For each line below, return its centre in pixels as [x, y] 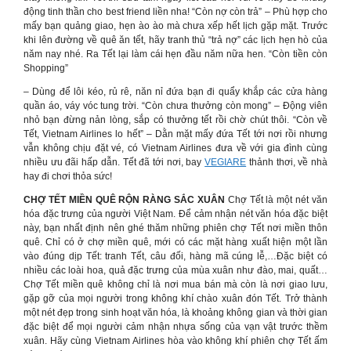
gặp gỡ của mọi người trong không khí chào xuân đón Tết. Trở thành [175, 299]
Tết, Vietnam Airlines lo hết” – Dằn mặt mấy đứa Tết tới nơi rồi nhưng [175, 134]
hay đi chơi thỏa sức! [68, 176]
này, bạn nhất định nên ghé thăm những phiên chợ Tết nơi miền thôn [175, 228]
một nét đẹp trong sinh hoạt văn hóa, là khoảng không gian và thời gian [175, 313]
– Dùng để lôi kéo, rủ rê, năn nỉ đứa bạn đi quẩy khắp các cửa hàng [175, 92]
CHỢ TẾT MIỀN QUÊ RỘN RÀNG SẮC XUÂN [124, 200]
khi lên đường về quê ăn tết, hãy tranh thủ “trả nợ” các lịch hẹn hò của [175, 40]
